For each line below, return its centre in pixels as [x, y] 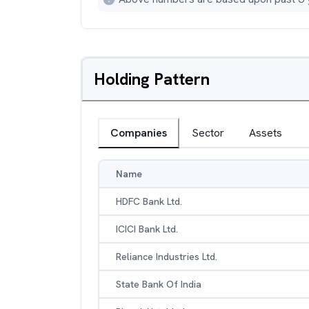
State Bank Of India [159, 284]
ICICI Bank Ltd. [147, 229]
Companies [139, 133]
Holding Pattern [152, 79]
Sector [208, 133]
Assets [266, 133]
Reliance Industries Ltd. [167, 257]
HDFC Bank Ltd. [149, 201]
